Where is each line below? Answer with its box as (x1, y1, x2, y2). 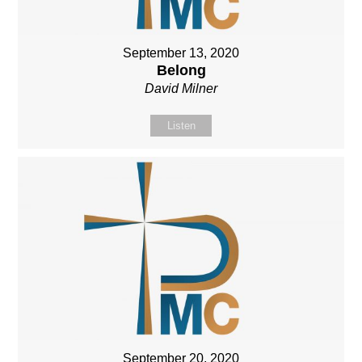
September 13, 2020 (123, 46, 239, 61)
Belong (156, 62, 206, 79)
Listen (166, 120, 196, 133)
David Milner (145, 82, 217, 96)
